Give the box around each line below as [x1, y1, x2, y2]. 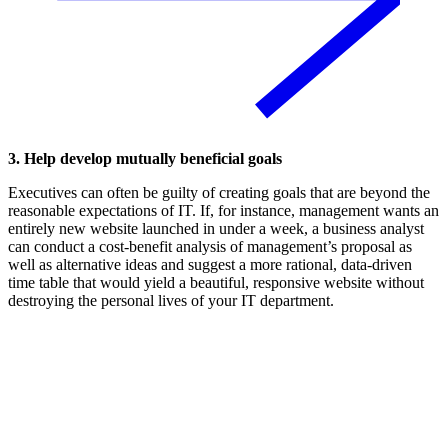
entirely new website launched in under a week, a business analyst [8, 220, 424, 238]
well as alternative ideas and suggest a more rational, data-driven [8, 256, 412, 274]
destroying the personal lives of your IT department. [8, 292, 334, 310]
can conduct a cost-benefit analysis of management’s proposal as [8, 238, 412, 256]
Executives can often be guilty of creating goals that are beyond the [8, 184, 430, 202]
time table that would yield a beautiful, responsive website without [8, 274, 424, 292]
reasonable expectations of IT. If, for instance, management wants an [8, 202, 439, 220]
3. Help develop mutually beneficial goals [8, 150, 282, 168]
